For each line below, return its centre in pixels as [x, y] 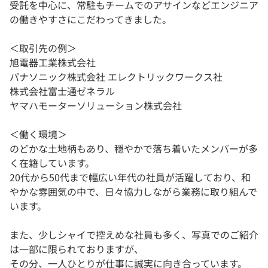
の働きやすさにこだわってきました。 [91, 19]
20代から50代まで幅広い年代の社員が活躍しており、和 [130, 177]
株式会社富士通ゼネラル [62, 91]
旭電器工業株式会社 [53, 63]
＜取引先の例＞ [43, 48]
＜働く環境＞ [38, 134]
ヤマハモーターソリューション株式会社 [96, 106]
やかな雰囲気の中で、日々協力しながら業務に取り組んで [133, 192]
